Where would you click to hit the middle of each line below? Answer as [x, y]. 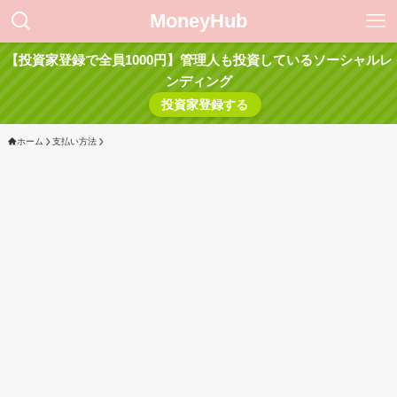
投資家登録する [205, 105]
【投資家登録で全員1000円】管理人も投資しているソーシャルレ [198, 60]
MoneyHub [198, 21]
